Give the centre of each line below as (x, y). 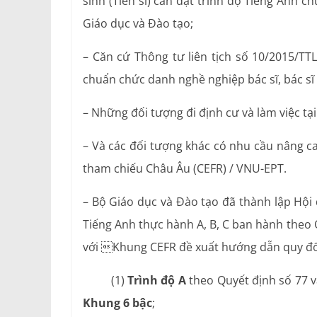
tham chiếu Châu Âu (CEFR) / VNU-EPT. (185, 169)
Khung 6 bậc (117, 303)
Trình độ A (157, 281)
